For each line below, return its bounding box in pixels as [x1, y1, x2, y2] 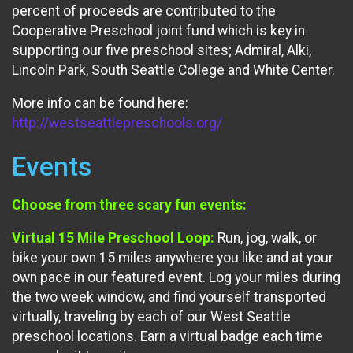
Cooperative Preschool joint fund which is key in [12, 22, 305, 39]
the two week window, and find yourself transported [12, 289, 326, 306]
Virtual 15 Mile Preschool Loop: [12, 230, 214, 247]
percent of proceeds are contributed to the [12, 2, 276, 19]
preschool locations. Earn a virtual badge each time [12, 329, 323, 345]
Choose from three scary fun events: [12, 196, 247, 213]
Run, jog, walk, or [214, 230, 317, 247]
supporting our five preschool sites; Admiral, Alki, [12, 42, 311, 58]
